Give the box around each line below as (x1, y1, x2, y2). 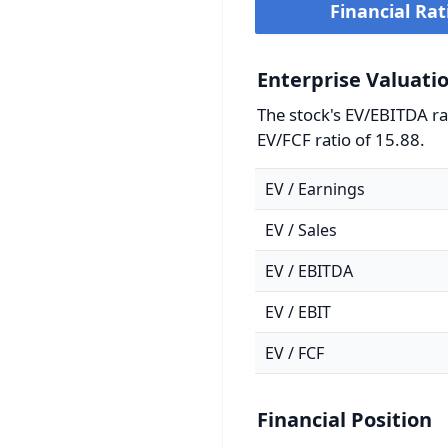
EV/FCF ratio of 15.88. (257, 128, 425, 151)
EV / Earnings (265, 178, 365, 200)
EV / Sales (265, 219, 337, 241)
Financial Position (257, 406, 432, 433)
